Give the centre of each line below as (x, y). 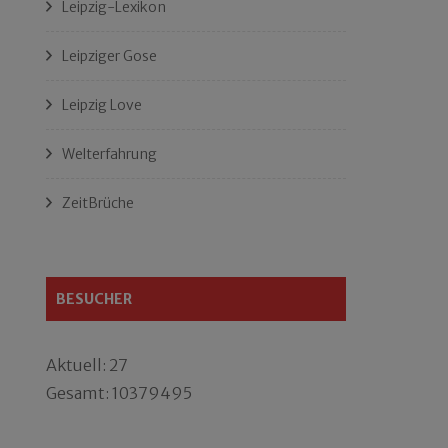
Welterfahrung (109, 154)
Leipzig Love (102, 105)
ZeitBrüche (98, 203)
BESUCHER (94, 299)
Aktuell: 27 (87, 365)
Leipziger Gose (109, 56)
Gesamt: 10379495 (119, 393)
